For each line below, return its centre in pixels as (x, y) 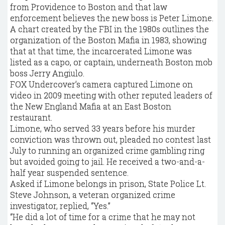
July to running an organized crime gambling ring (107, 151)
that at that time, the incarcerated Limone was (101, 51)
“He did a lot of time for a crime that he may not (103, 217)
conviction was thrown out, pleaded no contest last (110, 140)
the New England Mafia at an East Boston (91, 106)
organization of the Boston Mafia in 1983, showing (108, 40)
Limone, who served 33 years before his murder (103, 129)
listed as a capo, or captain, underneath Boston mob (111, 62)
